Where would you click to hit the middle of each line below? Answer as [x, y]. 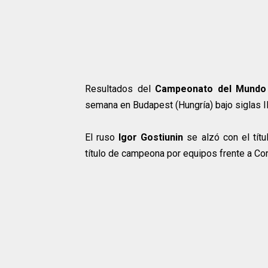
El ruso [102, 138]
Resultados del [120, 89]
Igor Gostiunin [151, 138]
